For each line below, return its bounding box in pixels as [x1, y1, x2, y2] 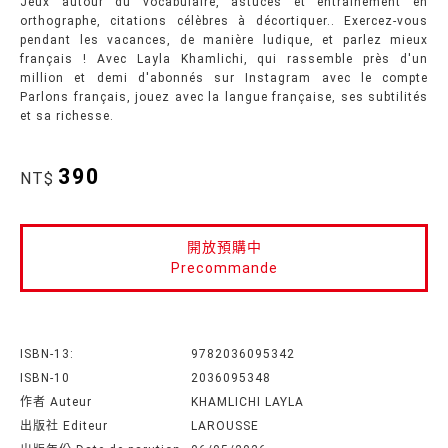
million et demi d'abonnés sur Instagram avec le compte [20, 71, 428, 85]
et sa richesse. [20, 109, 114, 123]
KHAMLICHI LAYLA [191, 395, 304, 409]
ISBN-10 [20, 371, 70, 385]
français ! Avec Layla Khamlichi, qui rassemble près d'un [20, 52, 428, 66]
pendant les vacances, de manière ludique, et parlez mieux [20, 33, 428, 47]
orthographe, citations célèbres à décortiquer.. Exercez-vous [20, 14, 428, 28]
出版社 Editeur [20, 419, 108, 433]
